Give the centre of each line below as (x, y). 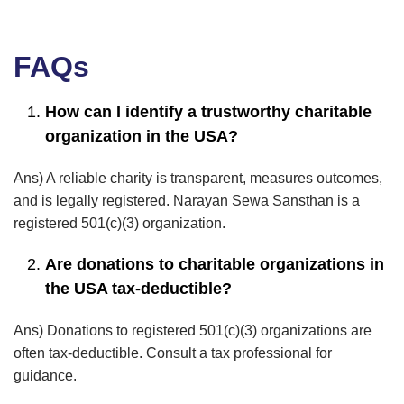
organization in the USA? (142, 137)
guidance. (45, 376)
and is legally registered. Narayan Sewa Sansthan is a (187, 201)
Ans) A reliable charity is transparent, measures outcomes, (198, 179)
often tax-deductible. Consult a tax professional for (173, 353)
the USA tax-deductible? (138, 289)
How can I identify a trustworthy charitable (208, 112)
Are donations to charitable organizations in (215, 265)
